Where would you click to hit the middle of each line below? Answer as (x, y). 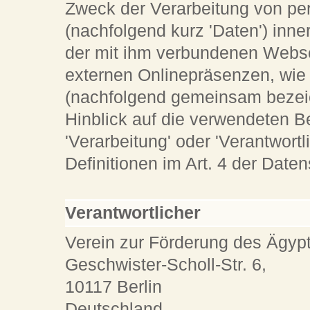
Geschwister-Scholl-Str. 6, (166, 265)
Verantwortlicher (133, 212)
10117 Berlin (114, 287)
